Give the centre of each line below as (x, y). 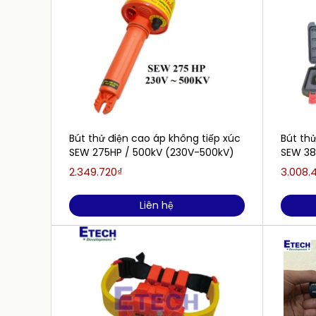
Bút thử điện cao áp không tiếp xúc (155, 138)
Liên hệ (157, 205)
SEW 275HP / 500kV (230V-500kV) (152, 152)
